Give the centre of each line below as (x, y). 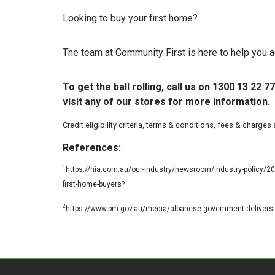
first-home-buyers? (94, 184)
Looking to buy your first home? (130, 18)
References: (92, 147)
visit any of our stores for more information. (168, 101)
